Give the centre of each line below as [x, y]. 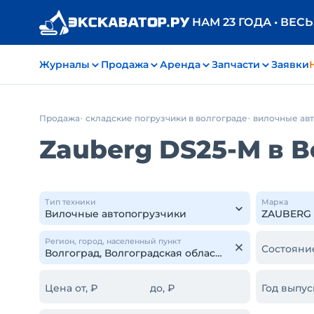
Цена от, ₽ [71, 288]
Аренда [180, 64]
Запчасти [236, 64]
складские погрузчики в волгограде [166, 118]
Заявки [290, 64]
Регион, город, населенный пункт [113, 241]
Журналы [64, 64]
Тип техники [70, 202]
